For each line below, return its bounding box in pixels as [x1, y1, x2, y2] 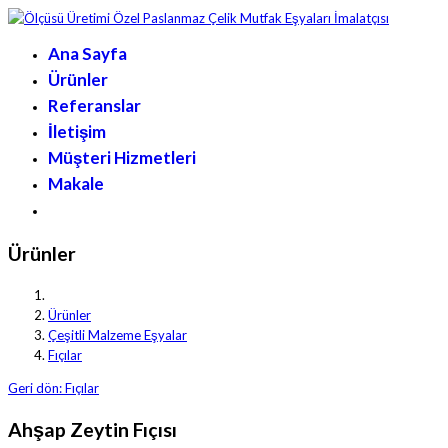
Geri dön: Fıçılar [8, 380, 99, 397]
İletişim [48, 121, 106, 142]
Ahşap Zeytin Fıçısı [8, 417, 177, 441]
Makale [48, 173, 104, 194]
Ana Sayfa [48, 43, 127, 64]
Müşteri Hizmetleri [48, 147, 196, 168]
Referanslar [48, 95, 141, 116]
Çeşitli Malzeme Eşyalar [48, 327, 187, 344]
